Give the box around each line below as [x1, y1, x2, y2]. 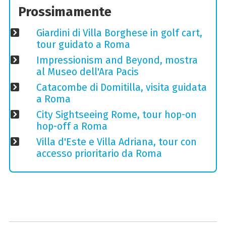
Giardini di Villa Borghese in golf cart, [36, 27, 202, 39]
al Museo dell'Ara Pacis [36, 66, 139, 78]
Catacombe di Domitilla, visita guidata [36, 81, 207, 93]
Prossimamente [18, 4, 112, 20]
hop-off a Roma [36, 120, 107, 132]
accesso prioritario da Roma [36, 148, 162, 160]
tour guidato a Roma [36, 38, 130, 50]
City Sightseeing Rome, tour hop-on [36, 108, 197, 121]
